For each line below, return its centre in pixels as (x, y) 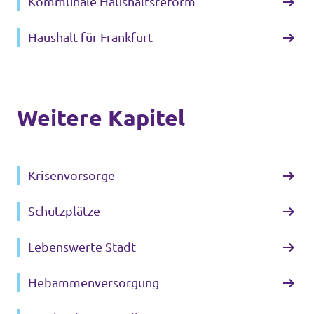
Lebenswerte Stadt (82, 247)
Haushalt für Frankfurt (90, 37)
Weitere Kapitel (101, 118)
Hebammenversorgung (94, 282)
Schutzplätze (64, 211)
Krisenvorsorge (71, 175)
